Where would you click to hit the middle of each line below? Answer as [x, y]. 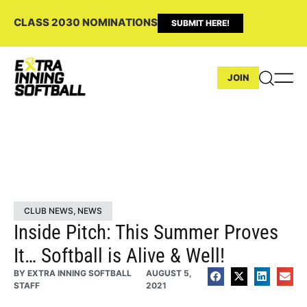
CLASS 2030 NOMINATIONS [86, 22]
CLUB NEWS [49, 210]
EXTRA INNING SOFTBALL [78, 273]
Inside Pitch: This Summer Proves [146, 232]
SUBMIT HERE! [200, 23]
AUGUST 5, [169, 273]
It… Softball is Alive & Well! [119, 255]
